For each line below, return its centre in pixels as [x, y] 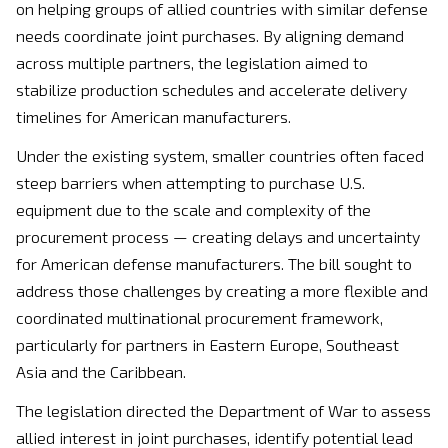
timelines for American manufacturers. [153, 117]
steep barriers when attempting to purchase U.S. [190, 183]
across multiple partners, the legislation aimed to [192, 63]
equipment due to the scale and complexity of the [193, 210]
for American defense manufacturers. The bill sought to [214, 264]
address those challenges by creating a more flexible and [222, 291]
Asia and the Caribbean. [101, 372]
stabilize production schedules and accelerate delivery [211, 90]
